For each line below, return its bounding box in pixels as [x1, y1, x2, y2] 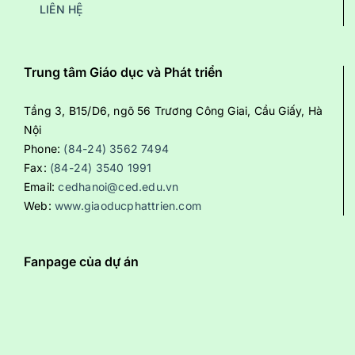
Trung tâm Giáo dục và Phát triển [24, 64, 223, 81]
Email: [24, 180, 59, 194]
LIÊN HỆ [40, 2, 83, 17]
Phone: [24, 142, 64, 156]
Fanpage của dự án [24, 254, 139, 270]
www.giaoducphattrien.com [55, 199, 202, 213]
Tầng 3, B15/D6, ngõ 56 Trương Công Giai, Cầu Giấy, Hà [24, 104, 323, 118]
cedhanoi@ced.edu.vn [58, 180, 179, 194]
